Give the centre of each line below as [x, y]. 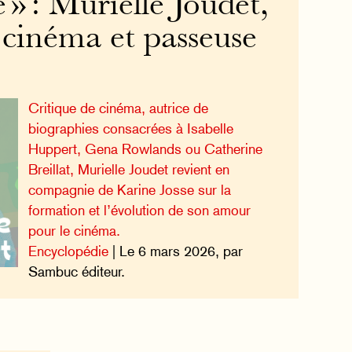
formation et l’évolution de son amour [140, 211]
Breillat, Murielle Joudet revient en [129, 170]
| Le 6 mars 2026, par [176, 251]
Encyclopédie [69, 251]
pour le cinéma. [75, 231]
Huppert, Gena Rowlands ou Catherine [146, 149]
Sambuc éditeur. [77, 272]
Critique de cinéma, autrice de [119, 108]
